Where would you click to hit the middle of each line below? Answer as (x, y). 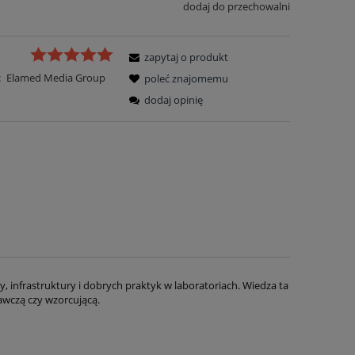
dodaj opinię (174, 99)
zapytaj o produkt (187, 57)
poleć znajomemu (187, 78)
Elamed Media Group (55, 77)
